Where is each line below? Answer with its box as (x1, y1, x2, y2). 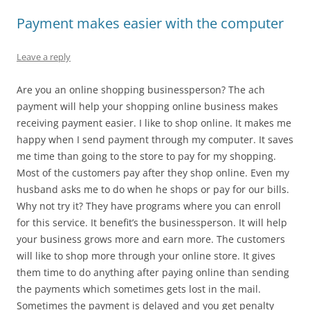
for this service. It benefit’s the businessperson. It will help (17, 215, 287, 229)
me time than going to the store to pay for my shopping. (17, 149, 276, 163)
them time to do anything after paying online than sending (17, 265, 289, 279)
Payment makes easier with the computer (17, 13, 284, 33)
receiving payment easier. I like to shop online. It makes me (17, 116, 291, 129)
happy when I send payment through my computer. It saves (17, 132, 293, 146)
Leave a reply (17, 50, 71, 63)
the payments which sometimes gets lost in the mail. (17, 282, 261, 295)
